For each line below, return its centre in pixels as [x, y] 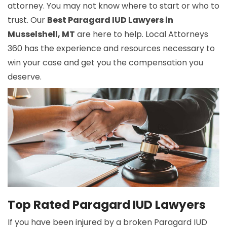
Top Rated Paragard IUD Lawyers [107, 205]
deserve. [25, 77]
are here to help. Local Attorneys [142, 34]
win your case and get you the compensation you [105, 63]
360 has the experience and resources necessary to [111, 49]
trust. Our [27, 20]
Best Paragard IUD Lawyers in [110, 20]
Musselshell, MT [41, 34]
